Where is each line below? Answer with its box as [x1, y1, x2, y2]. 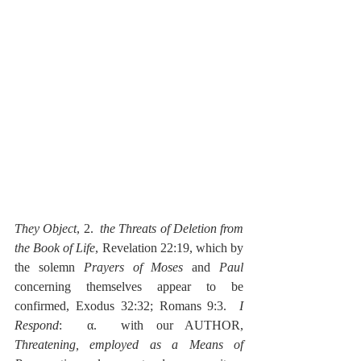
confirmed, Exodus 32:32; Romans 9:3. [15, 299, 239, 313]
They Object [15, 222, 77, 235]
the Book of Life [15, 241, 96, 255]
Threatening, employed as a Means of [15, 338, 243, 351]
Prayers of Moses [83, 260, 184, 274]
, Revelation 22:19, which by [95, 241, 244, 255]
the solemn [15, 260, 84, 274]
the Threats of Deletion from [100, 222, 243, 235]
